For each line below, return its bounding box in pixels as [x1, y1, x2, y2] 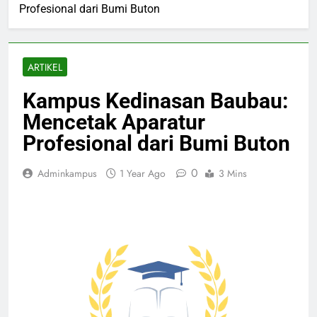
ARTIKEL [28, 60, 62, 75]
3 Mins [219, 166, 247, 181]
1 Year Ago [120, 166, 166, 181]
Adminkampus [38, 166, 97, 181]
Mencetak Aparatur [23, 110, 205, 135]
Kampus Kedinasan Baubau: [23, 88, 288, 114]
